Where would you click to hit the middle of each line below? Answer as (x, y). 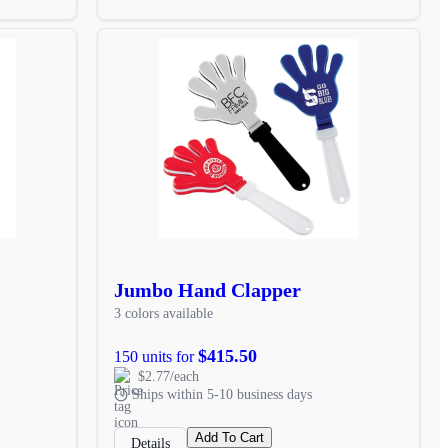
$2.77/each (169, 376)
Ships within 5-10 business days (222, 394)
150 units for (156, 356)
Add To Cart (230, 437)
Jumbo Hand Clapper (208, 289)
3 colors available (164, 313)
